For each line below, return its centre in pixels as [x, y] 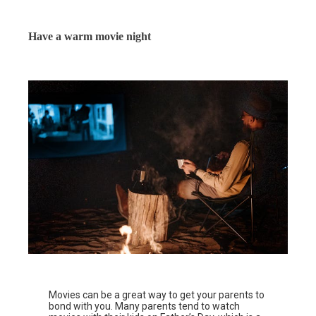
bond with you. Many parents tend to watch [145, 306]
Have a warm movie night [90, 36]
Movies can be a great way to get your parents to [157, 294]
